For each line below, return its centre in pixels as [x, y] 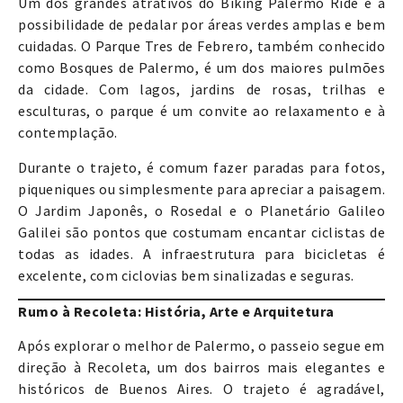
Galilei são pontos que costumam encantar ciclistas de [201, 232]
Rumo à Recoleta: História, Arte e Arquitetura [176, 311]
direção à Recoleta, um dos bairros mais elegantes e [201, 367]
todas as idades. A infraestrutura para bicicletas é [201, 253]
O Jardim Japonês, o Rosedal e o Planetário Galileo [201, 210]
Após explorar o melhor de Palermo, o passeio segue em [201, 346]
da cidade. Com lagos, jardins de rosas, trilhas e [201, 90]
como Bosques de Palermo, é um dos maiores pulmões [201, 68]
